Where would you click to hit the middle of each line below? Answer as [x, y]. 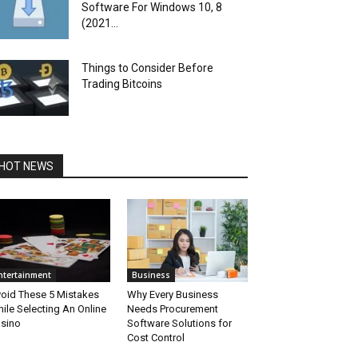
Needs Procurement [172, 309]
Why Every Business [172, 295]
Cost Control [155, 338]
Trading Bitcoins [122, 84]
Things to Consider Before [147, 68]
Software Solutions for [179, 324]
